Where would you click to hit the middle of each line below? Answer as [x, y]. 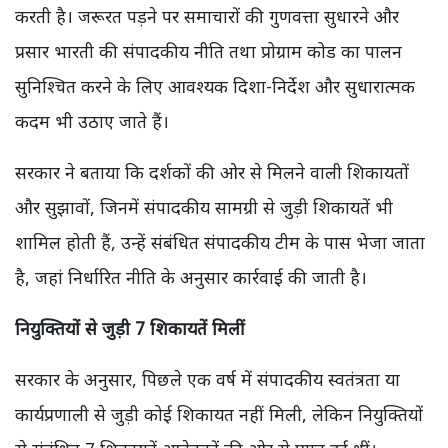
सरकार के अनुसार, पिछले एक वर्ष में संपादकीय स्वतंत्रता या [207, 379]
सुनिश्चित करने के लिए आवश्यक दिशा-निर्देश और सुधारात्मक [215, 86]
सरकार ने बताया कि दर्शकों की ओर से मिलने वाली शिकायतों [212, 172]
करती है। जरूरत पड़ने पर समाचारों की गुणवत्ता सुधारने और [207, 16]
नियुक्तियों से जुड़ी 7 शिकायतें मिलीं [130, 328]
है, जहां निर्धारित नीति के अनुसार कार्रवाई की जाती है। [191, 277]
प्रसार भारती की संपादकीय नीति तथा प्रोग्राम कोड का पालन [208, 51]
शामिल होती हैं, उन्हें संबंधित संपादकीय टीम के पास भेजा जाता [220, 242]
